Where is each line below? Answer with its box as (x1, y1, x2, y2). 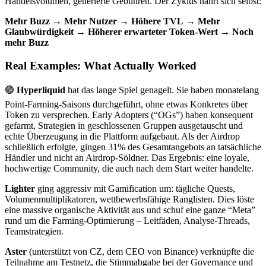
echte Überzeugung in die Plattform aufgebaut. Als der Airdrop (5, 131, 240, 142)
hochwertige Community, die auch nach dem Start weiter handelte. (5, 163, 254, 174)
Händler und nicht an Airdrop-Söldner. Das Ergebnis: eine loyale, (5, 153, 249, 163)
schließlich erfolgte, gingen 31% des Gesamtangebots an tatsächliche (5, 142, 261, 153)
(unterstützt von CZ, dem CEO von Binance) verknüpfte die (27, 246, 254, 257)
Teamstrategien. (5, 226, 64, 237)
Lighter (5, 183, 35, 194)
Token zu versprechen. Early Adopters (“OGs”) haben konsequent (5, 110, 253, 121)
